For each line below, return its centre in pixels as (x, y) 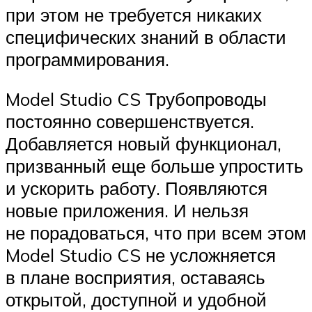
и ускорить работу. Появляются (136, 188)
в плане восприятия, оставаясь (135, 278)
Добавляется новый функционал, (143, 144)
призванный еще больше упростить (155, 166)
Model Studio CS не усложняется (141, 255)
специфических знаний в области (146, 37)
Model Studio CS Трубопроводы (136, 99)
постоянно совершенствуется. (130, 122)
